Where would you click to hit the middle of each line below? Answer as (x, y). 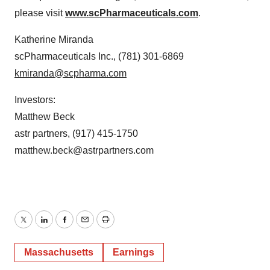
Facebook (85, 227)
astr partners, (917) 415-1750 (76, 133)
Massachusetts (59, 252)
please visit (40, 13)
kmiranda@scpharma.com (71, 73)
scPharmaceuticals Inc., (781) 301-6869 (99, 56)
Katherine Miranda (54, 39)
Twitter (37, 227)
